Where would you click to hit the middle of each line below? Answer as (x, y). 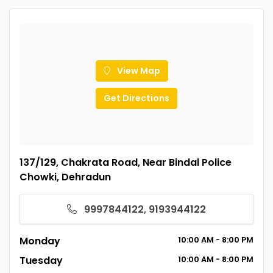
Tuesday (41, 260)
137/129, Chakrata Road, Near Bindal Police (126, 162)
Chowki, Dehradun (65, 177)
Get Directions (136, 98)
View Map (138, 70)
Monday (40, 241)
